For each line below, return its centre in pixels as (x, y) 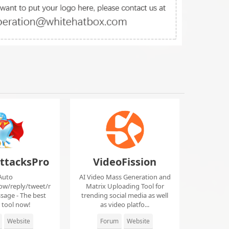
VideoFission (125, 162)
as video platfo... (125, 205)
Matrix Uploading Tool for (125, 186)
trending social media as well (125, 196)
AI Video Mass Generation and (125, 177)
